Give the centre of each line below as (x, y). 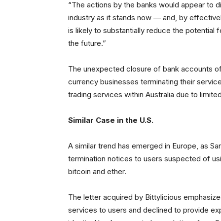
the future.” (87, 43)
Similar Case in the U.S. (112, 120)
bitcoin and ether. (97, 171)
